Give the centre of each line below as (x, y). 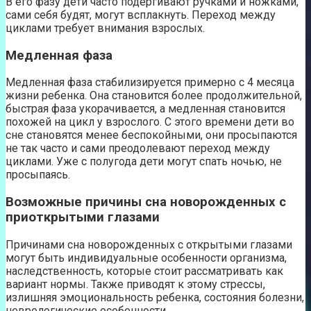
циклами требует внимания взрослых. (105, 28)
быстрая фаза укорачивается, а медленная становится (145, 109)
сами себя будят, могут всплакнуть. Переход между (141, 15)
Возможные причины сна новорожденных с (146, 202)
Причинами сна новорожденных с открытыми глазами (149, 244)
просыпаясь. (38, 175)
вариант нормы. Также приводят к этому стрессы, (135, 284)
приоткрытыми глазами (83, 218)
